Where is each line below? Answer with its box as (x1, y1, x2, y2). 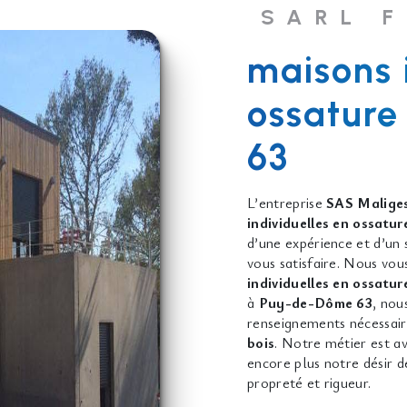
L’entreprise (247, 193, 327, 213)
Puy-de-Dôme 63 (258, 293, 373, 313)
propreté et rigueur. (247, 372, 372, 392)
